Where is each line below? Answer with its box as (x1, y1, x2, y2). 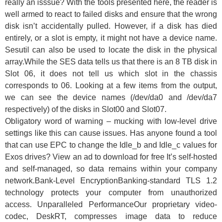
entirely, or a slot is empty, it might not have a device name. (5, 34, 217, 43)
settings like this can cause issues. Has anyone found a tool (5, 129, 217, 138)
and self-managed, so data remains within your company (5, 165, 217, 173)
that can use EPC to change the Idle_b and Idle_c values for (5, 141, 217, 150)
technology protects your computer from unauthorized (5, 188, 217, 197)
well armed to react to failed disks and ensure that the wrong (5, 10, 217, 19)
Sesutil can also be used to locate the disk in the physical (5, 46, 217, 55)
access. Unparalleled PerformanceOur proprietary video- (5, 200, 217, 209)
